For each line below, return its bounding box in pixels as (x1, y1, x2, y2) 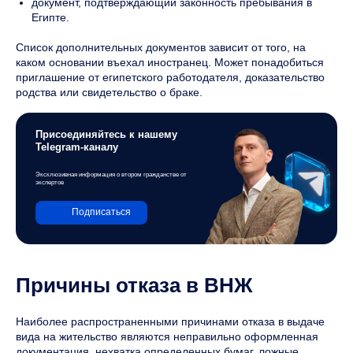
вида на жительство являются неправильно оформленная (16, 329, 318, 343)
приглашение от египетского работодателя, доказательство (16, 70, 325, 84)
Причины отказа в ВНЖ (16, 273, 253, 297)
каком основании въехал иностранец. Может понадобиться (16, 55, 324, 69)
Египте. (32, 10, 69, 24)
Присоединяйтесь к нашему (35, 128, 177, 140)
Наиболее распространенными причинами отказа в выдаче (16, 314, 325, 328)
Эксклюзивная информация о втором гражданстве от (35, 170, 187, 178)
